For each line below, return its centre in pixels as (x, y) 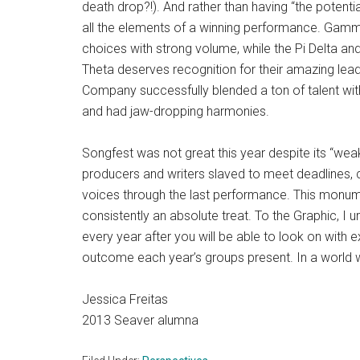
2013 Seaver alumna (140, 321)
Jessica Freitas (125, 300)
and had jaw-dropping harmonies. (176, 112)
